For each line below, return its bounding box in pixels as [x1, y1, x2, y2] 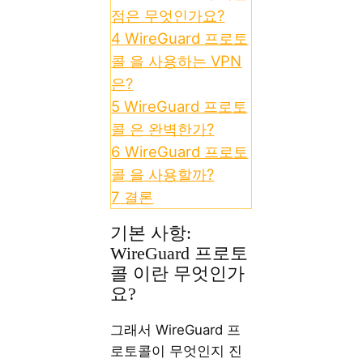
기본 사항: [110, 223, 192, 243]
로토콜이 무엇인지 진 [110, 342, 243, 359]
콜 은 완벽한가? [111, 119, 215, 138]
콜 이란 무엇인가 [110, 263, 246, 284]
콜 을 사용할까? [111, 164, 215, 183]
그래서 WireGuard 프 [110, 321, 241, 338]
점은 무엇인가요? [111, 6, 225, 24]
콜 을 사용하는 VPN [111, 51, 242, 70]
